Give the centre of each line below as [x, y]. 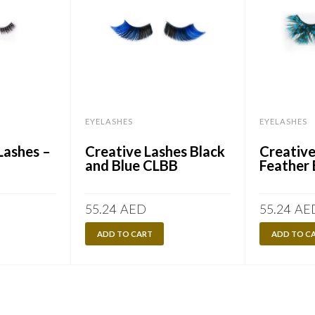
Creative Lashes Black [155, 152]
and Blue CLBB [131, 166]
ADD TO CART [124, 234]
